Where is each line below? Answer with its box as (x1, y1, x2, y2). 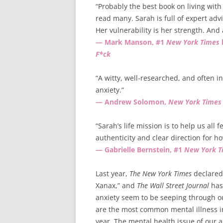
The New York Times (129, 169, 192, 178)
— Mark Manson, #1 (96, 37, 166, 47)
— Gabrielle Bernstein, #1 (96, 145, 184, 154)
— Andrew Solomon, (96, 97, 168, 107)
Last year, (96, 169, 129, 178)
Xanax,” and (96, 181, 137, 190)
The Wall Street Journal (137, 181, 209, 190)
